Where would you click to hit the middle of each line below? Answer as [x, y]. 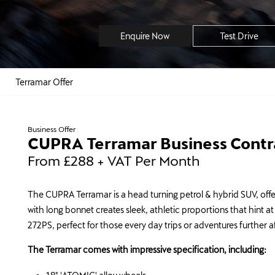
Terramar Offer [44, 82]
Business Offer [52, 129]
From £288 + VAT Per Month [114, 161]
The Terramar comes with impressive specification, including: [147, 250]
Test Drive [239, 36]
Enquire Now [145, 36]
